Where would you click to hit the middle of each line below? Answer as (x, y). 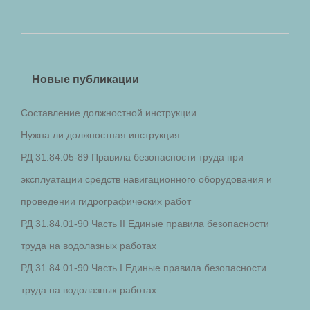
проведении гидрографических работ (106, 201)
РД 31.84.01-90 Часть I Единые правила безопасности (144, 267)
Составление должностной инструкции (109, 112)
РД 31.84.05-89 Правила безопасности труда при (132, 157)
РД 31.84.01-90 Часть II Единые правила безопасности (145, 223)
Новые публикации (85, 80)
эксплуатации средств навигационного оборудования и (146, 179)
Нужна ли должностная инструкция (100, 135)
